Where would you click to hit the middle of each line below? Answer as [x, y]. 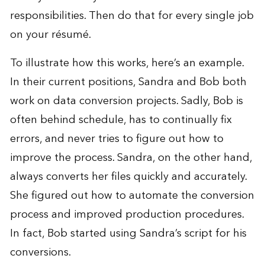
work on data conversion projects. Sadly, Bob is [126, 101]
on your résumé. [50, 34]
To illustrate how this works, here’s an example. [127, 63]
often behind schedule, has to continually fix [121, 119]
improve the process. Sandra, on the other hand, [131, 157]
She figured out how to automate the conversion [132, 195]
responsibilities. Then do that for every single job [132, 15]
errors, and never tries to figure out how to [117, 138]
